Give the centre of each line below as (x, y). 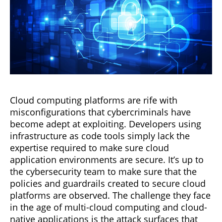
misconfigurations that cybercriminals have (100, 112)
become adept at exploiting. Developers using (106, 124)
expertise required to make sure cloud (89, 147)
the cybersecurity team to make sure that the (103, 171)
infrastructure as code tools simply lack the (100, 136)
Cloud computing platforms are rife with (94, 100)
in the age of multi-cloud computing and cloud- (109, 207)
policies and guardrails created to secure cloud (108, 183)
